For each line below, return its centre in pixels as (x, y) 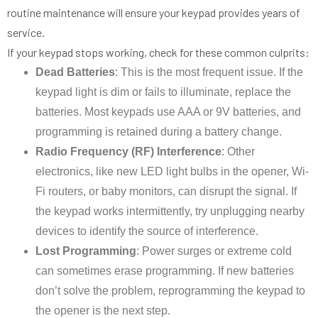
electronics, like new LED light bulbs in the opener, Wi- (172, 172)
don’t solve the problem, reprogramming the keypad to (170, 291)
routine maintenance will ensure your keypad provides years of (154, 13)
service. (26, 33)
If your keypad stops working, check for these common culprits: (158, 53)
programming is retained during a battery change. (159, 132)
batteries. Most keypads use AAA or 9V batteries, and (168, 112)
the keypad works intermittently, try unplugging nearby (170, 212)
